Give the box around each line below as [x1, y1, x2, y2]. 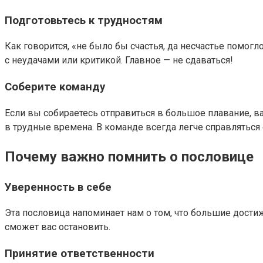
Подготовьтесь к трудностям [5, 14, 163, 27]
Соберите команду [5, 80, 105, 94]
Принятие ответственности [5, 247, 154, 261]
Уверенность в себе [5, 180, 112, 194]
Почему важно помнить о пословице [5, 148, 254, 165]
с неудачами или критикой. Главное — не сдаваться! [5, 55, 233, 66]
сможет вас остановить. [5, 221, 110, 233]
